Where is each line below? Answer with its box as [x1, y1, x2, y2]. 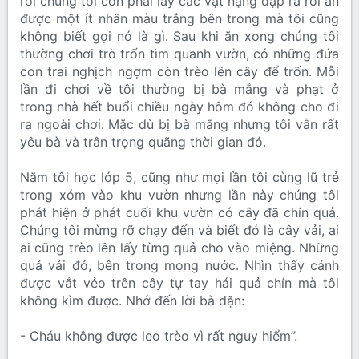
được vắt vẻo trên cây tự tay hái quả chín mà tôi [20, 275, 339, 292]
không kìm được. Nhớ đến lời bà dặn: [20, 292, 244, 309]
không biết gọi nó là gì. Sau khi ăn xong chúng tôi [20, 28, 339, 45]
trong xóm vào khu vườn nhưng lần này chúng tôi [20, 187, 339, 204]
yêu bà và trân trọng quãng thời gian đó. [20, 134, 266, 151]
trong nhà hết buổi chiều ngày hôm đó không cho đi [20, 99, 339, 115]
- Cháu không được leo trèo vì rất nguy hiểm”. [20, 328, 297, 345]
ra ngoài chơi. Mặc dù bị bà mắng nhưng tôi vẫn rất [20, 116, 339, 133]
